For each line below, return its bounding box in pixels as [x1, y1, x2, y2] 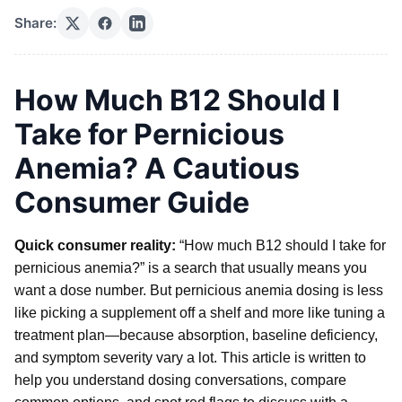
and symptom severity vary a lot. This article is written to [14, 349, 366, 365]
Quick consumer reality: [14, 237, 176, 253]
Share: [14, 14, 57, 32]
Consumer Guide [14, 184, 249, 220]
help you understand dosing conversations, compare [14, 371, 346, 388]
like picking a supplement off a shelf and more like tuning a [14, 304, 385, 320]
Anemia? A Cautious [14, 150, 300, 186]
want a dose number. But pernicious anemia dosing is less [14, 282, 383, 298]
